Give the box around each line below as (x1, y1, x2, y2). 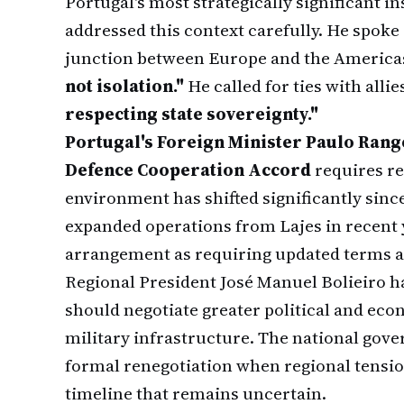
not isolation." (65, 74, 184, 97)
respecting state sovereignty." (65, 102, 318, 125)
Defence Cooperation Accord (65, 158, 311, 181)
